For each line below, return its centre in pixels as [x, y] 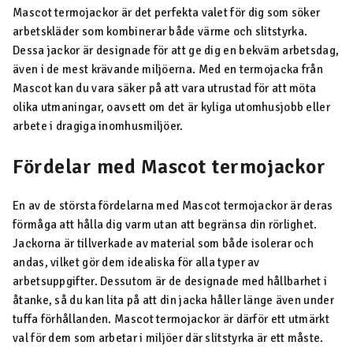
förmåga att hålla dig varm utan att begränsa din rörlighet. [165, 225]
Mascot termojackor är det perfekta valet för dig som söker [167, 13]
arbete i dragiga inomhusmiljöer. [98, 126]
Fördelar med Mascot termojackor [169, 167]
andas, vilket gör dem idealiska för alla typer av [136, 262]
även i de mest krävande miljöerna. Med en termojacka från [168, 69]
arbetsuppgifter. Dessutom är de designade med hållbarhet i [170, 281]
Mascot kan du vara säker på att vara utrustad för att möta [165, 88]
